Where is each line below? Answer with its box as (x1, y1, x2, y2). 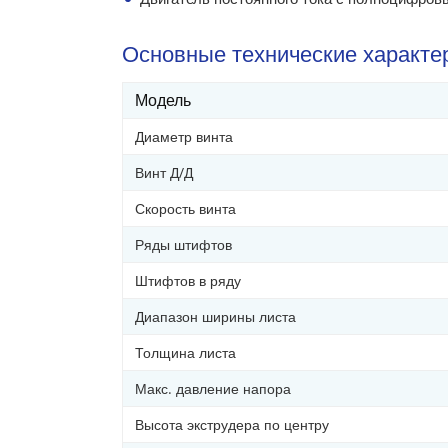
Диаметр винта (135, 126, 233, 146)
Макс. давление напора (135, 378, 291, 398)
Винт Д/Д (135, 162, 193, 182)
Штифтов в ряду (135, 270, 241, 290)
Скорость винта (135, 198, 236, 218)
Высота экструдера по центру (135, 414, 329, 434)
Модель (135, 88, 191, 111)
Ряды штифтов (135, 234, 232, 254)
